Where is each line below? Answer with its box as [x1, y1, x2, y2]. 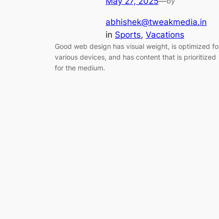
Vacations [146, 30, 184, 40]
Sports [115, 30, 141, 40]
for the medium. [55, 64, 105, 72]
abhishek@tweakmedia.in [106, 17, 207, 27]
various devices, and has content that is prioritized [55, 53, 216, 62]
